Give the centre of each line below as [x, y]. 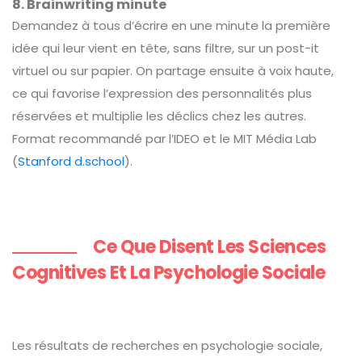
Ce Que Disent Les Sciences [209, 247]
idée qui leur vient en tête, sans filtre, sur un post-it [166, 48]
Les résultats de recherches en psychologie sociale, [167, 345]
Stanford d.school [71, 161]
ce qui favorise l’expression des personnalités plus [162, 93]
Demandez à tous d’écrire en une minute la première [171, 25]
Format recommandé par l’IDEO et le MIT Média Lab [164, 139]
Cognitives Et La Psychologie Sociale [168, 273]
